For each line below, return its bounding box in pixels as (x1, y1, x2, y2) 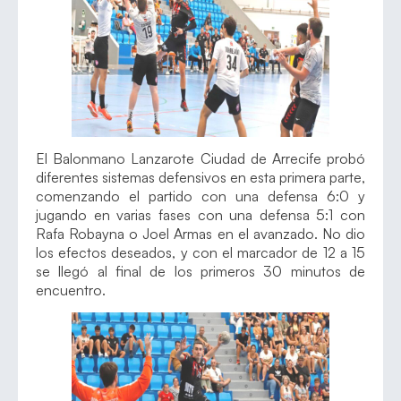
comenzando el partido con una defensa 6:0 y (36, 186, 365, 205)
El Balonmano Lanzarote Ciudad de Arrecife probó (36, 149, 365, 167)
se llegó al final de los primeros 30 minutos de (36, 261, 365, 280)
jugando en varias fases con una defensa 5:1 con (36, 205, 365, 224)
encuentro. (36, 280, 106, 299)
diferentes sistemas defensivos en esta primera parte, (36, 167, 365, 186)
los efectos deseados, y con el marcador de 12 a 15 (36, 243, 365, 261)
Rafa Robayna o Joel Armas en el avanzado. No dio (36, 224, 365, 243)
